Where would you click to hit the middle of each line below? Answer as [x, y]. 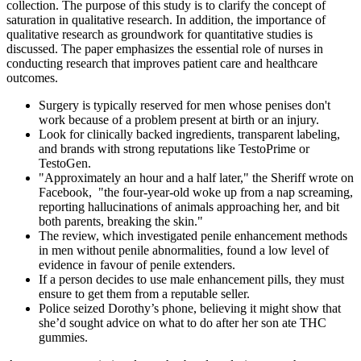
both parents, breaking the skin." [121, 222]
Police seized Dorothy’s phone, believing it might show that [190, 309]
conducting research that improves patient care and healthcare [162, 64]
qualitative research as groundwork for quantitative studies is [160, 35]
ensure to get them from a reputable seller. [144, 294]
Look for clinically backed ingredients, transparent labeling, [189, 135]
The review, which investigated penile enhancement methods [193, 236]
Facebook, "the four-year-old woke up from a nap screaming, [196, 193]
